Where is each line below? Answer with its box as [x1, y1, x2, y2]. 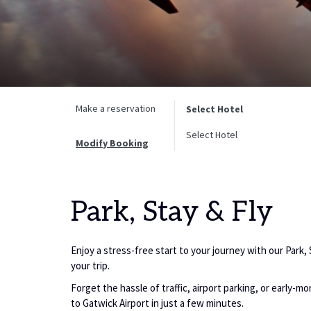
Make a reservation [76, 102, 156, 115]
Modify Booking [76, 137, 149, 149]
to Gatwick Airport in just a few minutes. [71, 296, 244, 310]
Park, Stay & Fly [71, 196, 273, 229]
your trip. [71, 259, 110, 272]
